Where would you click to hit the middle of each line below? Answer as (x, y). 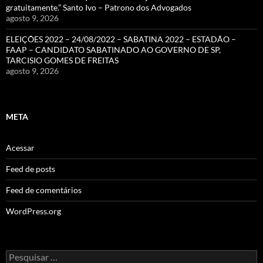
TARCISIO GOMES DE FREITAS (62, 60)
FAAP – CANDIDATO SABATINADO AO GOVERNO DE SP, (113, 49)
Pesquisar (23, 254)
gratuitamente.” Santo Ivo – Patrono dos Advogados (99, 7)
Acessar (20, 147)
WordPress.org (33, 211)
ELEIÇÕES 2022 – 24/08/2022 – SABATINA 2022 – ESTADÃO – (121, 39)
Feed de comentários (44, 190)
